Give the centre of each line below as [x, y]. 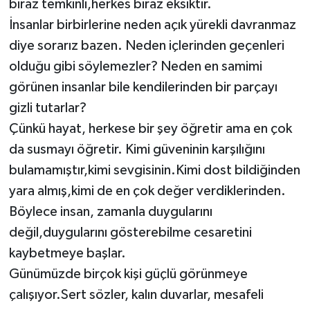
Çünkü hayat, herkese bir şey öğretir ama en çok [150, 128]
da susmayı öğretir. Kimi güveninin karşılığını [137, 149]
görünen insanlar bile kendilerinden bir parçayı [143, 87]
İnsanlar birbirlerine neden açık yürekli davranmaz [152, 25]
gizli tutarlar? [47, 108]
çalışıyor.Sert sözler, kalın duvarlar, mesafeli [136, 294]
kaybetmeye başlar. [67, 253]
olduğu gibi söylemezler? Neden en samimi [135, 66]
